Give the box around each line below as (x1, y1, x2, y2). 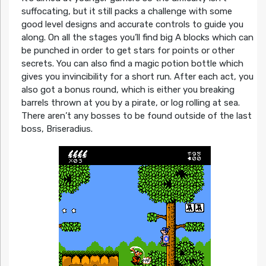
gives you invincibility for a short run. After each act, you (21, 71, 254, 82)
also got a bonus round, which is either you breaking (21, 84, 235, 95)
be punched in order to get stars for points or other (21, 45, 235, 56)
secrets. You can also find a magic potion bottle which (21, 58, 243, 69)
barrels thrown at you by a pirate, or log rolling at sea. (21, 97, 240, 108)
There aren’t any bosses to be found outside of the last (21, 110, 252, 121)
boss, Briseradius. (21, 123, 93, 134)
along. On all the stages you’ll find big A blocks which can (21, 31, 254, 43)
